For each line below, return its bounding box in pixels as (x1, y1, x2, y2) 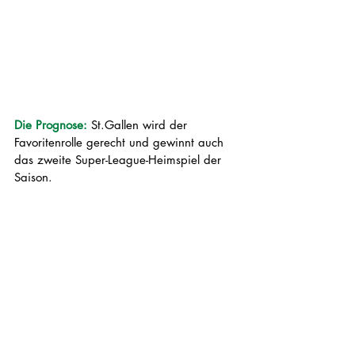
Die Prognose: (14, 117, 87, 133)
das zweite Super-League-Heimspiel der (14, 152, 225, 168)
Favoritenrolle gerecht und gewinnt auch (14, 135, 227, 151)
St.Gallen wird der (87, 117, 191, 133)
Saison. (14, 170, 56, 185)
